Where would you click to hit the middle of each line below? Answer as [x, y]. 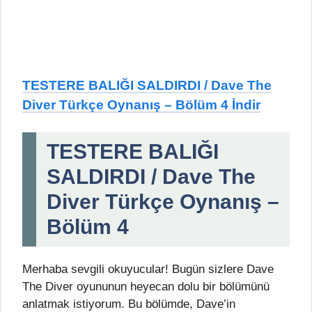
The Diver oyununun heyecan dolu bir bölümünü [146, 287]
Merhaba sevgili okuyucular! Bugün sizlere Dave [148, 270]
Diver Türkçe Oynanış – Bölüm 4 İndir [141, 104]
